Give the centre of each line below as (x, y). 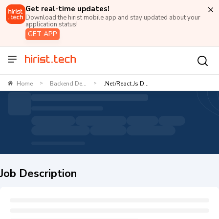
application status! (52, 24)
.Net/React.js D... (126, 83)
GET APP (43, 34)
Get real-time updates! (67, 9)
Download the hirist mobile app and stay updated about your (113, 18)
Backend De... (68, 83)
